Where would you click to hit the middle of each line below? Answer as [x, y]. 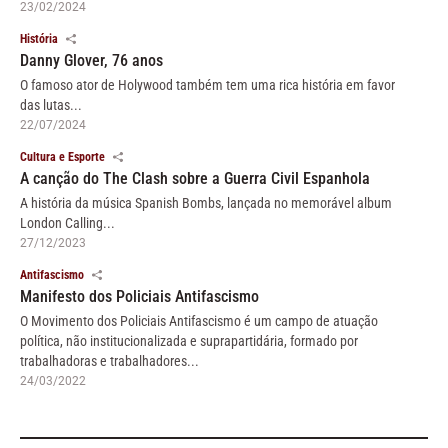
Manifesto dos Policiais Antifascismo [139, 296]
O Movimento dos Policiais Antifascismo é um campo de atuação [199, 320]
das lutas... [51, 104]
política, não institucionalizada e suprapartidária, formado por [189, 340]
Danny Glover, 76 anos [91, 60]
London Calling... [67, 222]
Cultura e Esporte [62, 156]
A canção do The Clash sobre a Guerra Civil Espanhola [195, 178]
